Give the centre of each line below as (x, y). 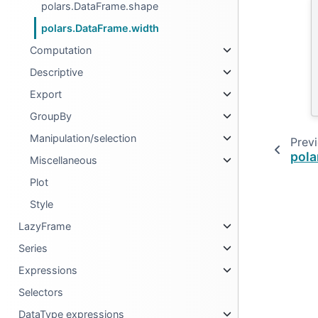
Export (46, 94)
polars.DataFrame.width (100, 28)
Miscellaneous (64, 160)
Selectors (41, 292)
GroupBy (51, 116)
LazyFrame (45, 226)
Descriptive (57, 72)
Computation (61, 50)
